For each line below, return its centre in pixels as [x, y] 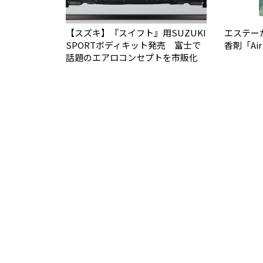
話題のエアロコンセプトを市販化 [132, 57]
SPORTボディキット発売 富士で [133, 45]
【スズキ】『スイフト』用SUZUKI [136, 32]
